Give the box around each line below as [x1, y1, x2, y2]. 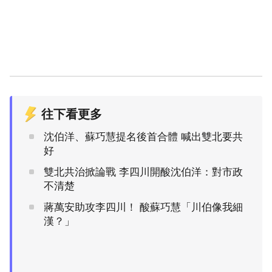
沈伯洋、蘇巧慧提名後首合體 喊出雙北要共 [44, 131, 243, 143]
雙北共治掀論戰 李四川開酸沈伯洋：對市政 [44, 166, 243, 178]
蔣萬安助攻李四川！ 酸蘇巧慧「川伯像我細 [44, 201, 243, 213]
